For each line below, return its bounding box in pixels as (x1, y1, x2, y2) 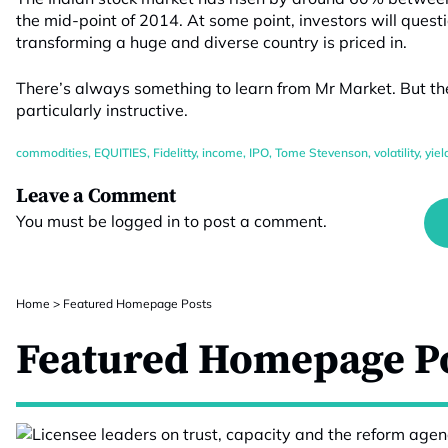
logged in (111, 211, 180, 231)
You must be (16, 211, 111, 231)
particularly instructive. (16, 100, 188, 120)
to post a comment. (180, 211, 327, 231)
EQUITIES (94, 145, 147, 160)
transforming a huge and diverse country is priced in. (16, 32, 407, 52)
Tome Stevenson (275, 145, 368, 160)
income (202, 145, 243, 160)
